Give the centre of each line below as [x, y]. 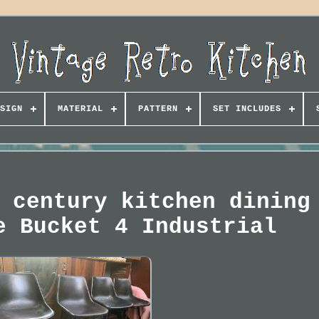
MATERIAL [80, 109]
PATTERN [158, 109]
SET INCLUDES [247, 109]
